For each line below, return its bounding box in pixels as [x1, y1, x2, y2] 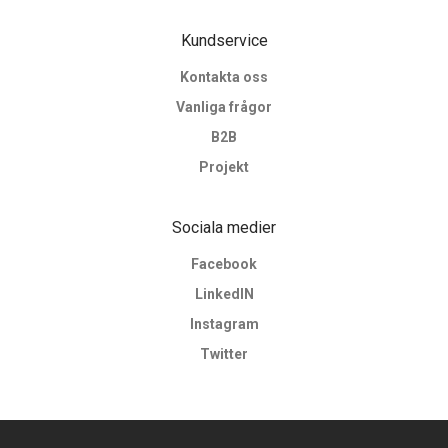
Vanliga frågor [176, 99, 272, 115]
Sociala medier [172, 218, 276, 237]
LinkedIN [194, 286, 254, 302]
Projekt [199, 159, 249, 175]
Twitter [200, 346, 248, 362]
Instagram [189, 316, 259, 332]
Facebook [191, 256, 257, 272]
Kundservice [180, 31, 268, 50]
